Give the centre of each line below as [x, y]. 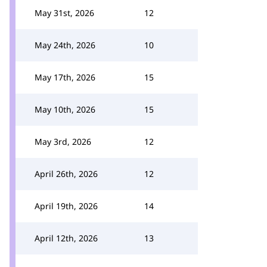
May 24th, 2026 [65, 45]
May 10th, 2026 [65, 109]
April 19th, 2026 [66, 206]
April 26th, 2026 [66, 174]
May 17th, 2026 [65, 77]
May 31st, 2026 [64, 13]
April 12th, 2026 [66, 238]
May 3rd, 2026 [63, 142]
